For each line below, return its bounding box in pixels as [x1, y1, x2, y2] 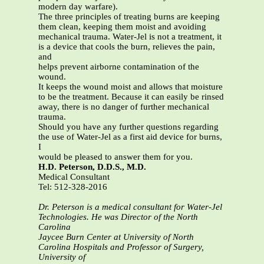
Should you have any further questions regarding [38, 122, 219, 132]
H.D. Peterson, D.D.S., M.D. [38, 162, 146, 172]
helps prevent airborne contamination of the [38, 62, 199, 72]
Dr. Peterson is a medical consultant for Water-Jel [38, 202, 222, 212]
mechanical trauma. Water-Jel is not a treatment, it [38, 32, 222, 42]
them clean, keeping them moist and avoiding [38, 22, 206, 32]
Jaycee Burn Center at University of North [38, 232, 194, 242]
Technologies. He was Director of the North [38, 212, 198, 222]
